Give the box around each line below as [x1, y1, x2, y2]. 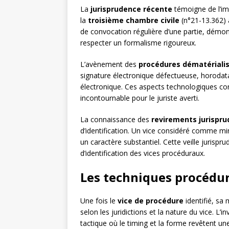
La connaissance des [80, 114, 151, 125]
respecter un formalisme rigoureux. [80, 38, 196, 48]
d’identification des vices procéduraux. [80, 148, 205, 158]
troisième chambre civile [88, 15, 179, 26]
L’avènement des [80, 59, 139, 70]
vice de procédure [118, 196, 184, 206]
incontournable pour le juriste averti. [80, 93, 199, 103]
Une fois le [80, 196, 118, 206]
